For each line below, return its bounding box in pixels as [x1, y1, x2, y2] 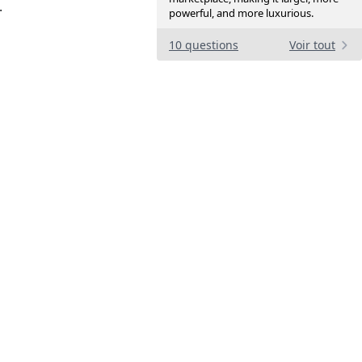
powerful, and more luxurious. [169, 6, 314, 21]
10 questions [169, 37, 238, 53]
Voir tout [289, 37, 335, 53]
